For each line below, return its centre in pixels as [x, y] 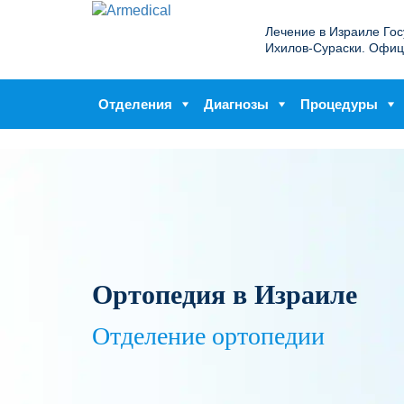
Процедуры [339, 104]
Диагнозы [236, 104]
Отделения [135, 104]
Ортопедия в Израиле [225, 294]
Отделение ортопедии [208, 336]
